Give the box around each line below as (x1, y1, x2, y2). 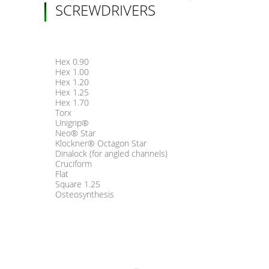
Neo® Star (55, 127, 95, 139)
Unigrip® (55, 117, 89, 128)
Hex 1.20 (55, 76, 89, 88)
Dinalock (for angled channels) (55, 148, 168, 159)
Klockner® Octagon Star (55, 138, 147, 149)
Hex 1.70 (55, 97, 89, 108)
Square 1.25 (55, 178, 100, 190)
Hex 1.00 (55, 66, 89, 77)
